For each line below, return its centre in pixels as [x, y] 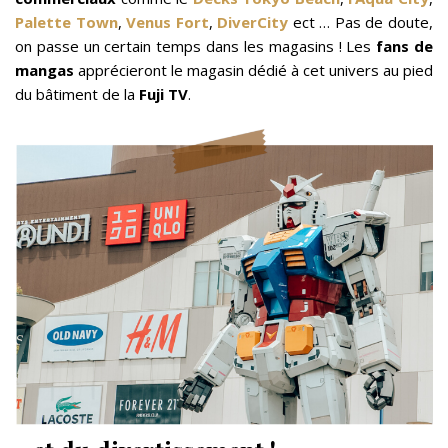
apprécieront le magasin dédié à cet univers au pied [253, 70]
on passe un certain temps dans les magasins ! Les [196, 46]
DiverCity [253, 22]
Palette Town [66, 22]
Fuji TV [163, 94]
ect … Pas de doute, [361, 22]
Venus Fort [167, 22]
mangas [44, 70]
